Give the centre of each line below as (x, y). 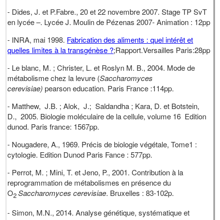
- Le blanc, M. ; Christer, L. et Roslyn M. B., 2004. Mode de (101, 68)
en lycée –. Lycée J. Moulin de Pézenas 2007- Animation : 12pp (109, 22)
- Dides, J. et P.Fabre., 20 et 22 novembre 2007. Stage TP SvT (107, 12)
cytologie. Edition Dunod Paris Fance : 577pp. (80, 155)
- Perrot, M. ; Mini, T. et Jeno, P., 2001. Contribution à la (96, 172)
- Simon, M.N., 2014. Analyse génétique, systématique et (99, 213)
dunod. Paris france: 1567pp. (54, 127)
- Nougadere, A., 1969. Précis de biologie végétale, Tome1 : (102, 144)
